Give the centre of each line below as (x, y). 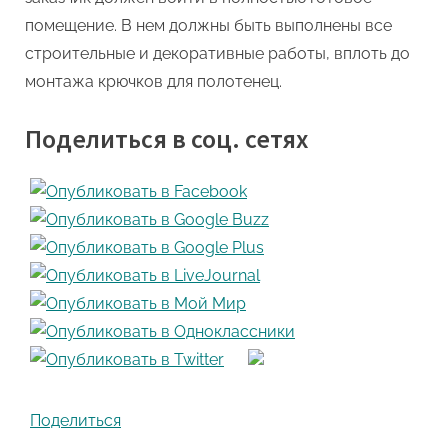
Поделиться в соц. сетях (166, 138)
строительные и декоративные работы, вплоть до (217, 53)
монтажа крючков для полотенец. (153, 81)
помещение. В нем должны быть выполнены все (208, 25)
